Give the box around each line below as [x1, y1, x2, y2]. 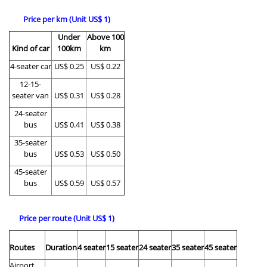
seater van [12, 90, 49, 101]
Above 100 [86, 32, 124, 43]
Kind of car [11, 43, 49, 54]
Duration [45, 242, 77, 253]
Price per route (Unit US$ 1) [19, 213, 114, 224]
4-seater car [10, 61, 51, 72]
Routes [10, 242, 35, 253]
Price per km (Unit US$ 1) [23, 14, 110, 25]
